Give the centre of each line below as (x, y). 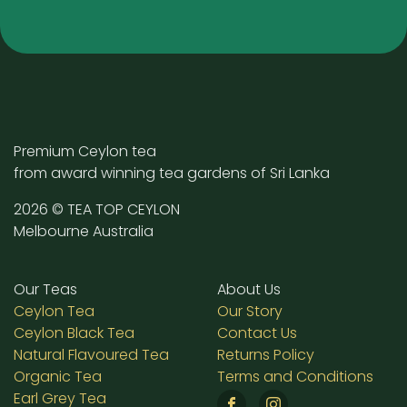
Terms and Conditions (295, 377)
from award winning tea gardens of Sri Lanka (172, 174)
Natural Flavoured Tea (91, 355)
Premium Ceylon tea (85, 152)
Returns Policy (266, 355)
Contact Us (257, 333)
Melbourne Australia (84, 232)
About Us (249, 290)
